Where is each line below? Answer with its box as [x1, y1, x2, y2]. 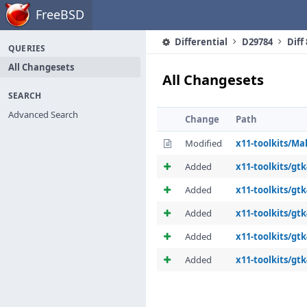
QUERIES [8, 42, 46, 54]
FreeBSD [36, 6, 84, 23]
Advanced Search [8, 108, 78, 121]
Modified [185, 137, 222, 149]
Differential [173, 36, 228, 48]
